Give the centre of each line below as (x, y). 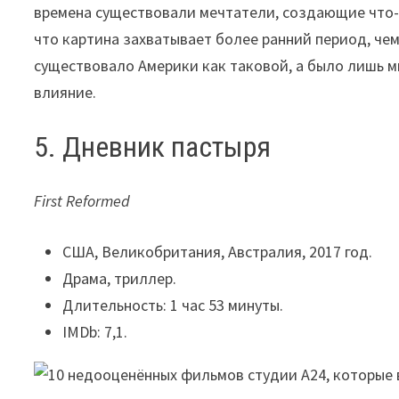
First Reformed (82, 200)
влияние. (65, 93)
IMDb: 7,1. (95, 331)
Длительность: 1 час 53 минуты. (173, 305)
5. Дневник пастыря (153, 147)
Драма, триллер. (120, 278)
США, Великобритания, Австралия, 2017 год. (218, 251)
